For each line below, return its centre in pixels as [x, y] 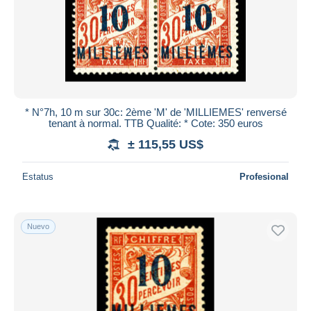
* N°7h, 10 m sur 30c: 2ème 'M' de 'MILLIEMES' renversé [155, 112]
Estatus [38, 176]
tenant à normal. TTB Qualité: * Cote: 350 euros [155, 123]
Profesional [264, 176]
